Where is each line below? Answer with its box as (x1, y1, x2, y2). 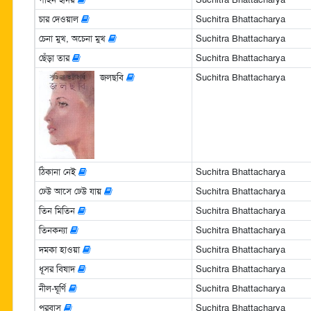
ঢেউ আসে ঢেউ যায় (38, 185, 104, 197)
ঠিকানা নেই (38, 165, 78, 178)
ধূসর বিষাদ (38, 262, 78, 275)
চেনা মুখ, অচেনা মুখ (38, 32, 108, 44)
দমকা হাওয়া (38, 243, 83, 255)
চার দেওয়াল (38, 12, 81, 25)
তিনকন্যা (38, 224, 70, 236)
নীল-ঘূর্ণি (38, 282, 69, 294)
